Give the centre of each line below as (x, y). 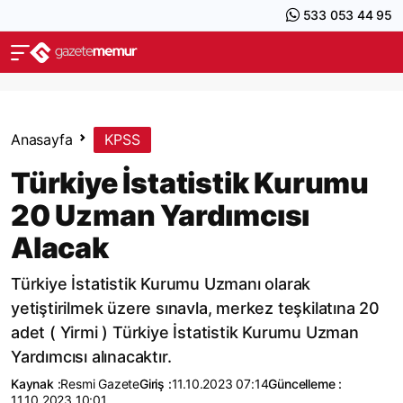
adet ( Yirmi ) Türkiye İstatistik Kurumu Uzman (185, 332)
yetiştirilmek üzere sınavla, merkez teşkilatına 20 (195, 308)
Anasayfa (42, 139)
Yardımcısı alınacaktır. (91, 357)
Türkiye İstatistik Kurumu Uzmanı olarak (161, 284)
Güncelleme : (305, 384)
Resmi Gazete (100, 384)
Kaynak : (36, 384)
